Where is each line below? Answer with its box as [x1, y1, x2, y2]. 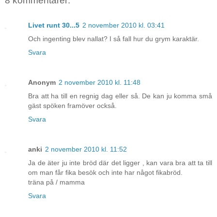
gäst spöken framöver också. [28, 101, 117, 109]
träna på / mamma [28, 178, 85, 186]
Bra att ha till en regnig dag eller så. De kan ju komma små [28, 92, 212, 100]
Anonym [28, 78, 56, 86]
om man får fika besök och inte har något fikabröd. [28, 168, 183, 176]
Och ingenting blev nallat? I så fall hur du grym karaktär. [28, 34, 199, 43]
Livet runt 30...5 [28, 21, 79, 29]
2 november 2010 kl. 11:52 [45, 145, 127, 153]
